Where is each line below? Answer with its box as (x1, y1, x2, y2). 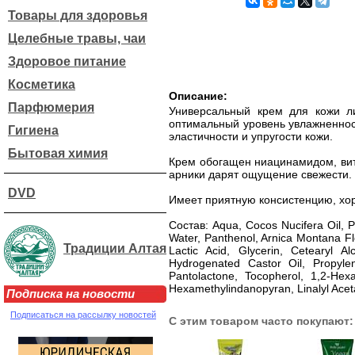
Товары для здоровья (8, 9, 147, 22)
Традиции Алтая (63, 241, 166, 255)
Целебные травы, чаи (8, 32, 146, 45)
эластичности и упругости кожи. (169, 130, 333, 143)
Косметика (8, 78, 75, 91)
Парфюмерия (8, 101, 94, 114)
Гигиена (8, 124, 59, 137)
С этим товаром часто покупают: (169, 315, 353, 327)
